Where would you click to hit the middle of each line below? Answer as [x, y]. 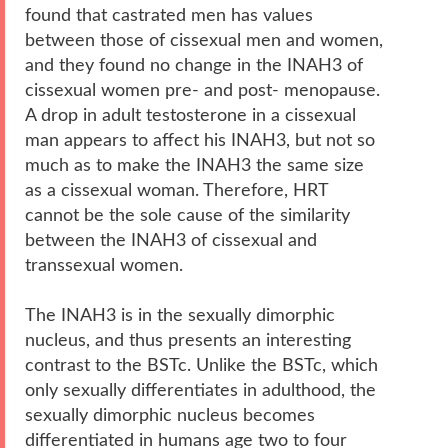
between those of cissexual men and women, [204, 40]
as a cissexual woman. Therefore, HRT [177, 190]
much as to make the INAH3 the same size [194, 165]
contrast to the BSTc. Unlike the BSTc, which [201, 365]
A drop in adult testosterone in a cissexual [190, 115]
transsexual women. [104, 265]
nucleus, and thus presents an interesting [188, 340]
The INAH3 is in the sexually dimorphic [180, 315]
